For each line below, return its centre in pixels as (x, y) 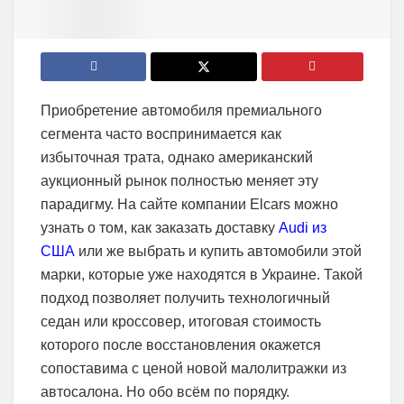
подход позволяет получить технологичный (185, 298)
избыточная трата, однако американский (177, 158)
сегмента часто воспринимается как (161, 134)
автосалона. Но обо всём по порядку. (165, 392)
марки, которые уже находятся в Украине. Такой (202, 275)
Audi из (303, 228)
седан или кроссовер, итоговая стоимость (181, 322)
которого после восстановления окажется (181, 345)
